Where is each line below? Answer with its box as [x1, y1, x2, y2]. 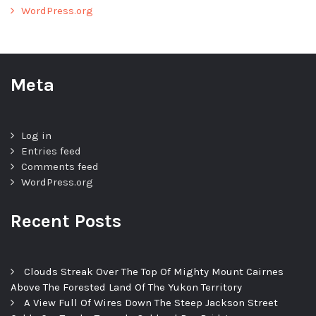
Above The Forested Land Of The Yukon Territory [11, 281, 242, 294]
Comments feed [21, 160, 99, 174]
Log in [21, 129, 51, 142]
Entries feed [21, 145, 81, 158]
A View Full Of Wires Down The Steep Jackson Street [24, 296, 278, 310]
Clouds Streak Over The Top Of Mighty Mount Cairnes [24, 265, 284, 279]
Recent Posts [11, 210, 121, 233]
